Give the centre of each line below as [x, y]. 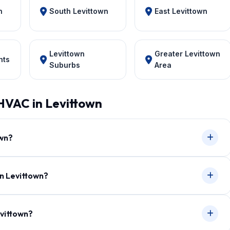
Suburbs [65, 65]
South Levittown [79, 11]
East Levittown [181, 11]
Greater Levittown [187, 54]
